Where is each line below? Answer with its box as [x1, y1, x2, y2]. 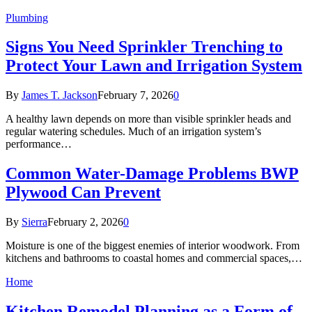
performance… [6, 138, 72, 150]
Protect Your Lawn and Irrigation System [6, 56, 302, 75]
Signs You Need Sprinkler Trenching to [6, 38, 283, 56]
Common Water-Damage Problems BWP [6, 164, 299, 183]
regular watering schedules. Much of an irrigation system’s [6, 125, 261, 138]
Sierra [22, 216, 47, 228]
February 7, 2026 [97, 89, 173, 102]
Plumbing [6, 11, 48, 24]
